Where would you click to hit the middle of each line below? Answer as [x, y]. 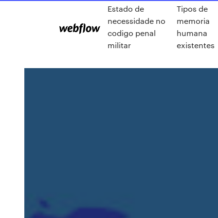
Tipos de [192, 9]
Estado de [126, 9]
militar [119, 45]
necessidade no [136, 21]
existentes [196, 45]
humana [192, 33]
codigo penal [132, 33]
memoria [193, 21]
